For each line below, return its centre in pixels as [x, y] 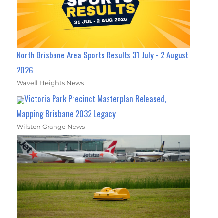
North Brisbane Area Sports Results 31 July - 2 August [103, 55]
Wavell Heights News [50, 83]
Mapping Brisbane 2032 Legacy [66, 114]
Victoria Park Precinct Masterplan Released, [95, 99]
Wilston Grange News [51, 127]
